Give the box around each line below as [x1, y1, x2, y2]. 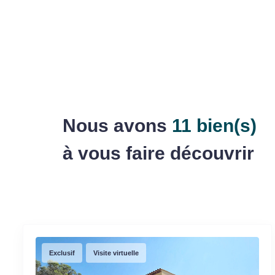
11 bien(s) [167, 115, 257, 136]
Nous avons [63, 115, 167, 136]
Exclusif [49, 249, 75, 257]
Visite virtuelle [93, 249, 139, 257]
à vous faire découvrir [63, 142, 254, 163]
